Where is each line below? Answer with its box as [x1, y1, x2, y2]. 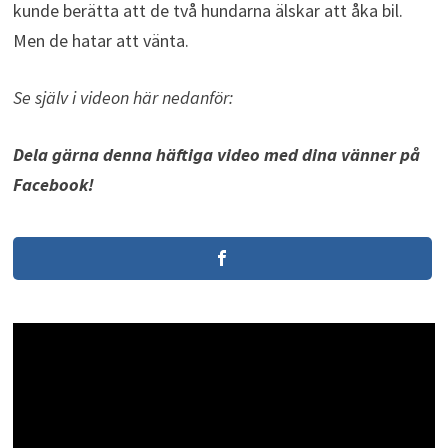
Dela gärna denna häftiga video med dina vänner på [12, 143, 420, 167]
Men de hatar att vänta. [12, 29, 189, 53]
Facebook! [12, 173, 94, 197]
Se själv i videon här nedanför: [12, 86, 233, 110]
